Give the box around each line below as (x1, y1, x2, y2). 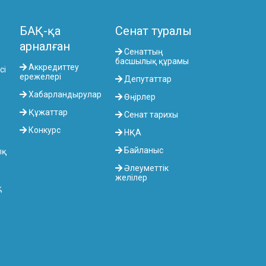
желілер (115, 173, 148, 183)
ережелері (19, 72, 61, 82)
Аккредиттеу (26, 62, 79, 72)
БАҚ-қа (19, 24, 61, 39)
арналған (19, 39, 70, 54)
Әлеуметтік (122, 163, 169, 173)
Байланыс (122, 145, 164, 156)
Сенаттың (122, 47, 163, 57)
